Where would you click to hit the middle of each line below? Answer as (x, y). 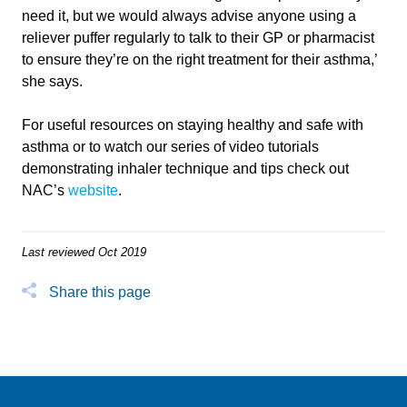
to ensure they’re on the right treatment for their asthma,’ (199, 59)
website (93, 190)
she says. (56, 81)
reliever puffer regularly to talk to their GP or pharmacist (198, 37)
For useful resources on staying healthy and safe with (193, 124)
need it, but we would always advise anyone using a (189, 15)
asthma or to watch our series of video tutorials (170, 146)
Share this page (100, 292)
